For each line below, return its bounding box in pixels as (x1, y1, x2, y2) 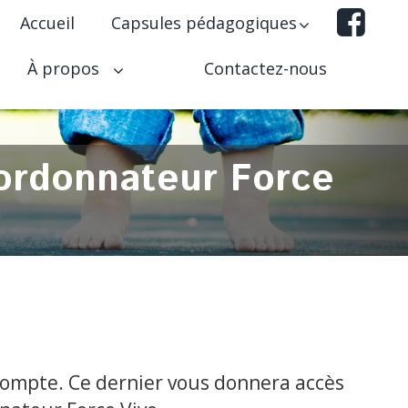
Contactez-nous (204, 57, 327, 79)
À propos (27, 57, 104, 79)
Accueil (20, 12, 75, 34)
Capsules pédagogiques (111, 12, 297, 34)
